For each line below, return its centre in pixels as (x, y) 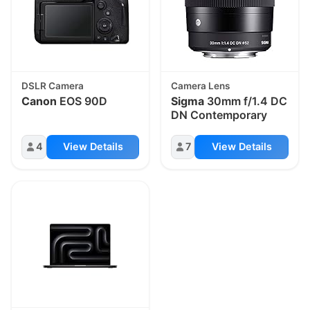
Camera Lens (201, 86)
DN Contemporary (219, 115)
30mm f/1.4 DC (246, 101)
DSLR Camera (53, 86)
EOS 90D (82, 101)
